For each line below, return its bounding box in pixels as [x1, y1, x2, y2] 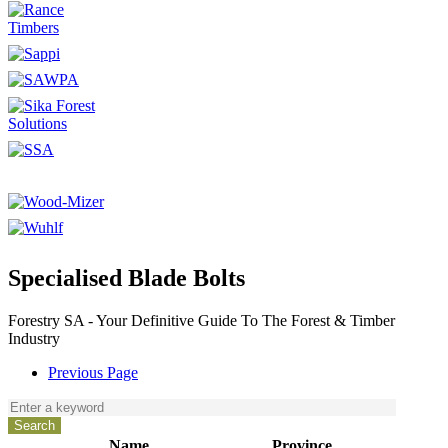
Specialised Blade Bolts [8, 264, 245, 291]
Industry [8, 329, 60, 347]
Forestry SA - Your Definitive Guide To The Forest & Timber [8, 311, 395, 329]
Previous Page [48, 363, 138, 381]
